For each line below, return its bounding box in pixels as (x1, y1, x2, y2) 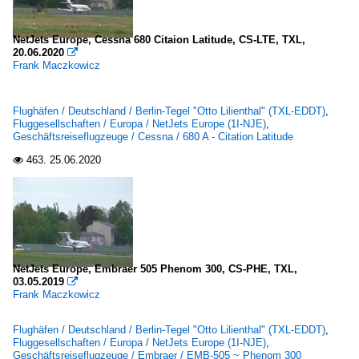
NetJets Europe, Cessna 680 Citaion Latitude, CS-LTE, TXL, (13, 34, 305, 46)
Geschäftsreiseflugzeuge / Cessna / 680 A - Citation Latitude (13, 131, 293, 143)
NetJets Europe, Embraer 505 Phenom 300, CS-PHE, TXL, (13, 263, 297, 275)
